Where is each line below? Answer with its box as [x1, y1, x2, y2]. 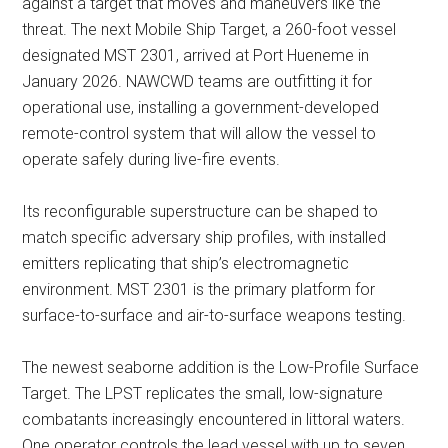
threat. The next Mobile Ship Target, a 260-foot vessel [22, 20, 397, 39]
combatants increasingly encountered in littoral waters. [22, 410, 406, 429]
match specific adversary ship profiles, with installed [22, 228, 387, 247]
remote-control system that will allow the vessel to [22, 124, 377, 143]
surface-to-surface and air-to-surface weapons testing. [22, 306, 407, 325]
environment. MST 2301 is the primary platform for [22, 280, 376, 299]
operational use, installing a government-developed [22, 98, 380, 117]
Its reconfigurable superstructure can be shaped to [22, 202, 379, 221]
